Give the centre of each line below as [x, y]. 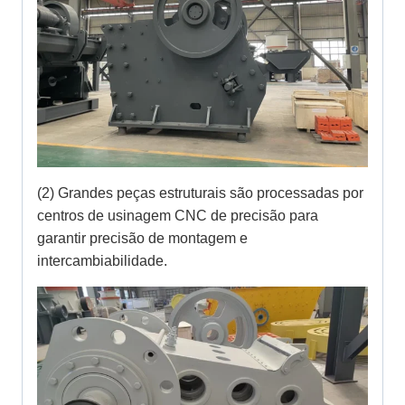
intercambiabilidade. [102, 261]
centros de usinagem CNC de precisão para [178, 216]
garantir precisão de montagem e [142, 239]
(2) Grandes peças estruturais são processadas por [200, 193]
